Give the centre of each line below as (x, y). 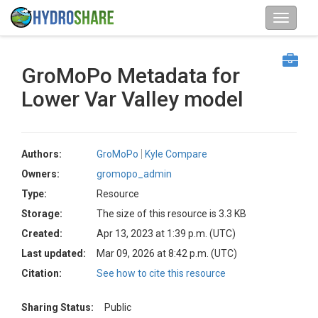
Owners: (40, 174)
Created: (42, 234)
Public (118, 307)
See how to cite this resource (161, 273)
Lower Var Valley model (132, 99)
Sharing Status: (57, 307)
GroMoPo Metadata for (131, 76)
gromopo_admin (134, 174)
